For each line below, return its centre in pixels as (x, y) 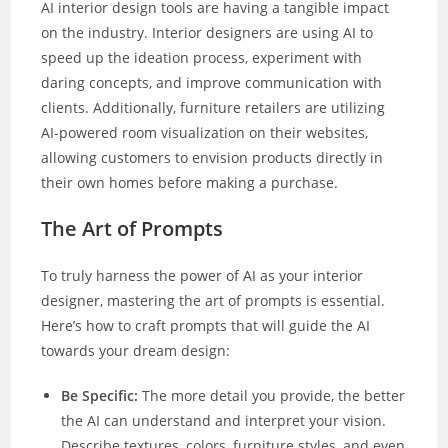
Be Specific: (100, 395)
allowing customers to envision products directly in (212, 157)
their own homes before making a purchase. (190, 182)
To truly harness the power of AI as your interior (202, 275)
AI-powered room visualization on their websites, (205, 132)
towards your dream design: (136, 350)
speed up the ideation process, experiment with (202, 57)
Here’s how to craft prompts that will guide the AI (206, 325)
